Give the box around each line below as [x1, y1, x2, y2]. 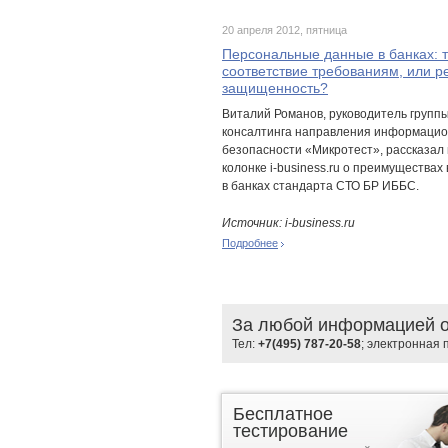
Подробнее [222, 237, 278, 249]
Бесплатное [233, 404, 333, 424]
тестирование [233, 421, 348, 441]
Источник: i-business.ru [222, 216, 355, 230]
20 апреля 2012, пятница [222, 24, 347, 36]
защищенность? [222, 80, 328, 96]
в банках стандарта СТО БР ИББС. [222, 179, 419, 193]
